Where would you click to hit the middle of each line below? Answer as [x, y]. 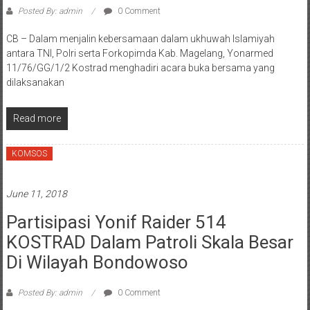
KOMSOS [29, 154]
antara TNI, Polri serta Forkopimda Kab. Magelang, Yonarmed [139, 54]
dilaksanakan [35, 83]
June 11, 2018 [36, 194]
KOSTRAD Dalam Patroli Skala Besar [149, 243]
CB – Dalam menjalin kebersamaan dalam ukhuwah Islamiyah [140, 39]
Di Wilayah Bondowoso [97, 263]
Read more [37, 119]
